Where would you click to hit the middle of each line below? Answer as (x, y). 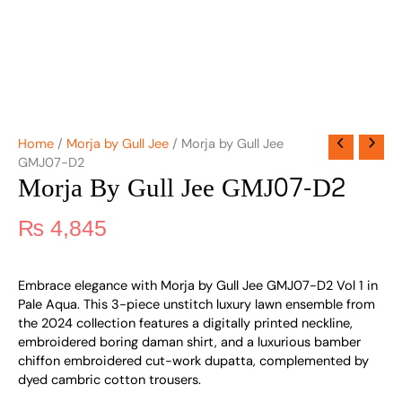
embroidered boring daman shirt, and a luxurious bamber (189, 343)
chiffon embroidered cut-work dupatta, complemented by (193, 362)
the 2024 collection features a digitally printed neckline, (185, 324)
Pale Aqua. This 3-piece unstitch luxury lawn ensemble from (197, 305)
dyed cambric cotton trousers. (109, 380)
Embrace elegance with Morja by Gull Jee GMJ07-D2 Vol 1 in (198, 286)
